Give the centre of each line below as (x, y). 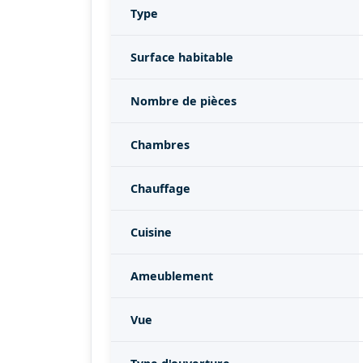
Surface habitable (182, 57)
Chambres (160, 145)
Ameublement (172, 276)
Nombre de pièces (184, 101)
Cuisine (151, 232)
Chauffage (160, 188)
